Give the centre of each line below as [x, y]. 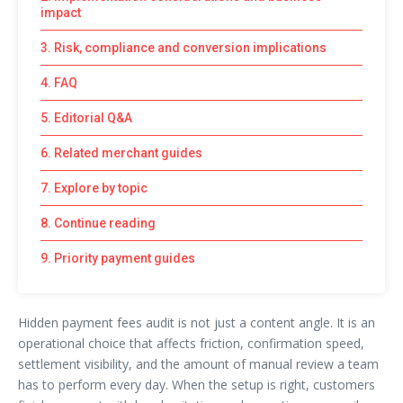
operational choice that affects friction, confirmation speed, [191, 343]
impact [61, 12]
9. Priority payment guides [118, 258]
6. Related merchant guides [121, 152]
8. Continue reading [98, 223]
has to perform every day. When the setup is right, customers [197, 384]
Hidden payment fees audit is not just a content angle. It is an [197, 322]
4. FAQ [59, 82]
